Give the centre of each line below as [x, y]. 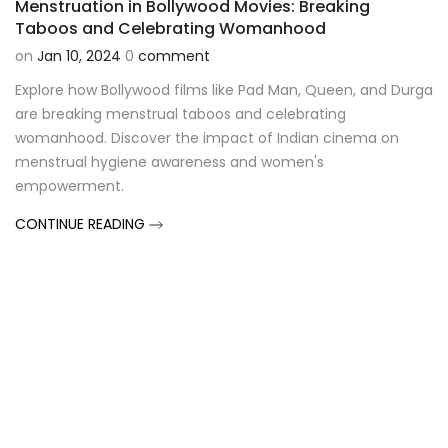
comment [174, 55]
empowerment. [69, 185]
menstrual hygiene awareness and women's [169, 161]
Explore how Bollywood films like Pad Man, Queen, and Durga [224, 89]
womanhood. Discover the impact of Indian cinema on [207, 137]
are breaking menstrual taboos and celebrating [180, 113]
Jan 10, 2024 [79, 55]
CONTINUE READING [82, 223]
